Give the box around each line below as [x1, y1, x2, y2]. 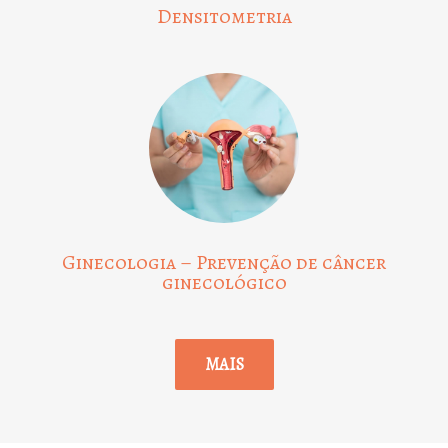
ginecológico [161, 269, 287, 297]
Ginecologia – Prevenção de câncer [62, 249, 386, 277]
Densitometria [156, 3, 292, 31]
